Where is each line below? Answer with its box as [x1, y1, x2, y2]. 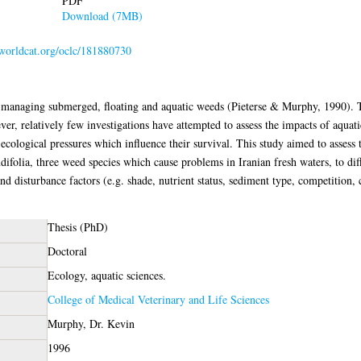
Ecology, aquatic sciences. [47, 267, 166, 283]
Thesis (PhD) [47, 218, 108, 234]
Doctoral [47, 243, 87, 259]
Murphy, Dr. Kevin [47, 315, 135, 331]
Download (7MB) [61, 7, 143, 23]
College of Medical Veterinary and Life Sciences [47, 291, 269, 307]
